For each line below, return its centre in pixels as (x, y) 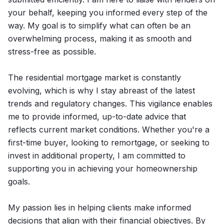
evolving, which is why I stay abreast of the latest (101, 90)
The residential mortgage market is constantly (94, 77)
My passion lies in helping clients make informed (99, 207)
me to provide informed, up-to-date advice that (97, 116)
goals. (19, 181)
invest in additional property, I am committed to (97, 155)
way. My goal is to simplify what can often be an (99, 25)
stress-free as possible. (52, 51)
